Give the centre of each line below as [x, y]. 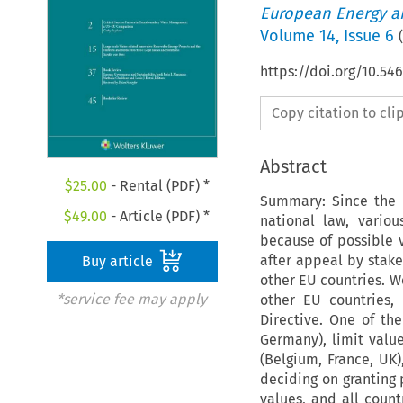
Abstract [293, 166]
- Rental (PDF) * [158, 186]
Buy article [120, 262]
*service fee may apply [131, 300]
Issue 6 [368, 36]
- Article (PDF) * [159, 217]
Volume [289, 36]
